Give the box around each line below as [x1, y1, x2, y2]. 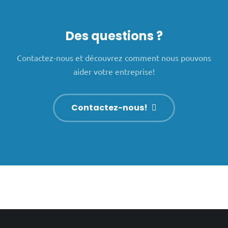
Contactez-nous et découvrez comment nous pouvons [17, 52, 211, 63]
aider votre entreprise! [73, 66, 155, 76]
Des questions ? [65, 27, 163, 44]
